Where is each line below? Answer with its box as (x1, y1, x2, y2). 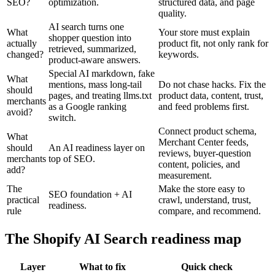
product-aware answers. (48, 54, 141, 65)
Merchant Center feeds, (158, 136, 249, 147)
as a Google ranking (48, 101, 126, 112)
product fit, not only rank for (158, 37, 268, 48)
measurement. (158, 169, 212, 180)
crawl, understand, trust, (158, 194, 251, 205)
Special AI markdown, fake (48, 68, 155, 79)
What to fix (79, 261, 126, 272)
